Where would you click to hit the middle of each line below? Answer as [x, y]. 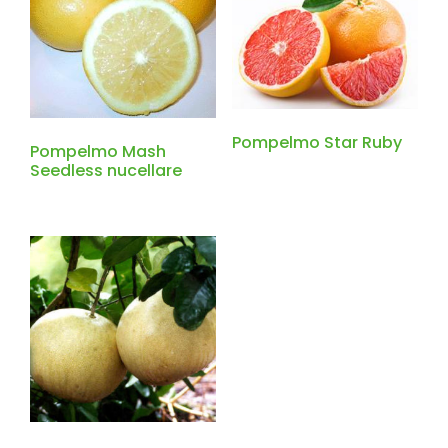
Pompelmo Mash [98, 152]
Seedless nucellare [106, 171]
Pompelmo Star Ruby [316, 142]
